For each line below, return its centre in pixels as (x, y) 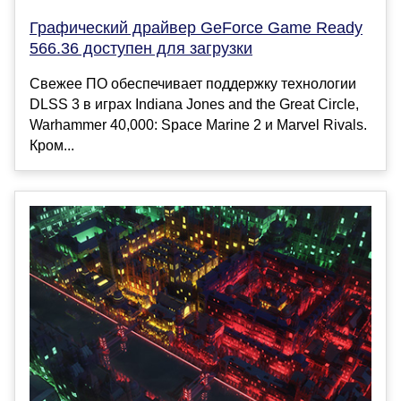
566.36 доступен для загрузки (141, 49)
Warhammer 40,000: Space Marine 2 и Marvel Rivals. (198, 125)
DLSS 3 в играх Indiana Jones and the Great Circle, (194, 105)
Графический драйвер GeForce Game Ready (196, 28)
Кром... (52, 146)
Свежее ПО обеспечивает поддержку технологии (193, 84)
